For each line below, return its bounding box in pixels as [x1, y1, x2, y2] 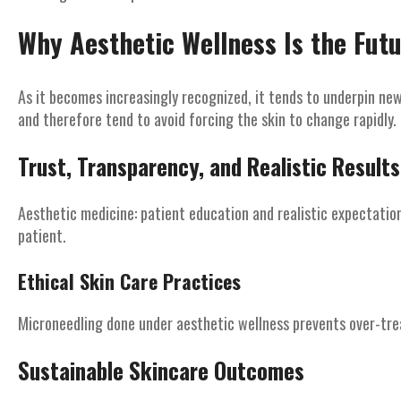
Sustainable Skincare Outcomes [18, 354, 304, 387]
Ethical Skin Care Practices [18, 267, 241, 295]
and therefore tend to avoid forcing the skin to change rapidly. [18, 107, 397, 131]
